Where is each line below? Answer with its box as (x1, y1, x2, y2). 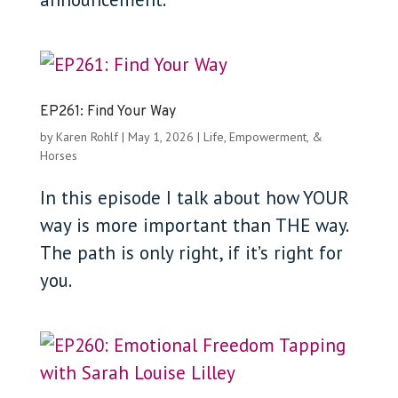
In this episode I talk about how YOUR (39, 185, 349, 210)
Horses (39, 147, 77, 163)
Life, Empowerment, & (203, 128, 322, 145)
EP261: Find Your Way (39, 102, 176, 121)
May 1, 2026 (127, 128, 194, 145)
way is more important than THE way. (39, 212, 347, 237)
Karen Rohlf (55, 128, 118, 145)
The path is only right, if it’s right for (39, 240, 343, 265)
